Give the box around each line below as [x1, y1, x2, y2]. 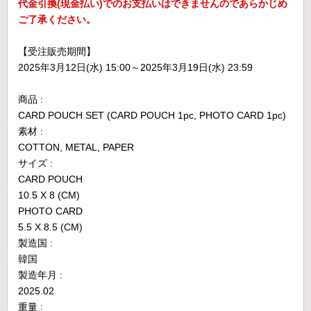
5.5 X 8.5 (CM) [18, 221, 83, 233]
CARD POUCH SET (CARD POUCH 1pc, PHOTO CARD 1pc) [18, 110, 286, 121]
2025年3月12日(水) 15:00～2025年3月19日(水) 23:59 [18, 62, 253, 73]
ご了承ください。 [18, 14, 96, 25]
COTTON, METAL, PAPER [18, 142, 134, 153]
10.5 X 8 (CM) [18, 190, 80, 201]
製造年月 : [18, 269, 62, 280]
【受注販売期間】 [18, 46, 96, 57]
